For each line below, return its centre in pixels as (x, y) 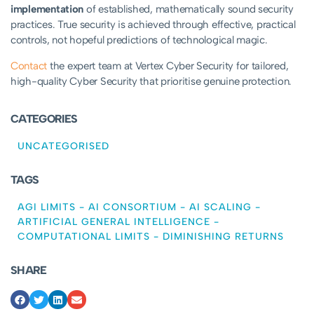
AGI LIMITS (47, 207)
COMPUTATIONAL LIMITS (84, 237)
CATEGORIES (44, 119)
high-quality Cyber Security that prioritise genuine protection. (151, 82)
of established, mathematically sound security (189, 9)
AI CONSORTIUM (132, 207)
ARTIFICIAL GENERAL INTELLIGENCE (114, 222)
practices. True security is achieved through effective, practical (153, 25)
